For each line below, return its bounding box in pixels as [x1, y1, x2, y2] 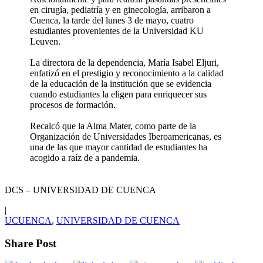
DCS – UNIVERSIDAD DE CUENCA [5, 184, 156, 195]
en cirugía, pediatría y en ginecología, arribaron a [30, 4, 211, 15]
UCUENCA [5, 215, 52, 225]
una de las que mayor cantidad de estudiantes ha [30, 141, 207, 152]
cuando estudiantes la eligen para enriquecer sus [30, 89, 207, 99]
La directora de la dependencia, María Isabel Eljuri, [30, 57, 219, 68]
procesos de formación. [30, 99, 118, 110]
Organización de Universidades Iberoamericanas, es [30, 131, 221, 141]
